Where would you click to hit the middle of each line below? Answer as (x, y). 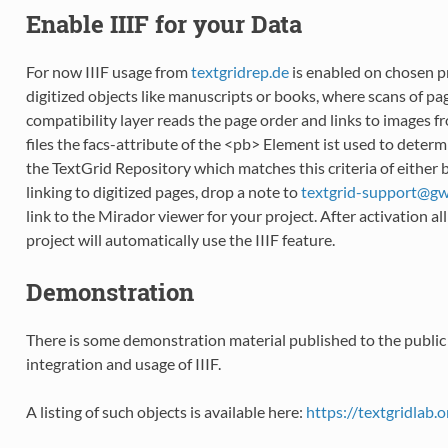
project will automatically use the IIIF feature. (180, 239)
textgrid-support (358, 191)
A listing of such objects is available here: (165, 411)
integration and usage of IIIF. (123, 363)
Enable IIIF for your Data (163, 24)
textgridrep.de (239, 71)
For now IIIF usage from (108, 71)
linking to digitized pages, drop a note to (163, 191)
